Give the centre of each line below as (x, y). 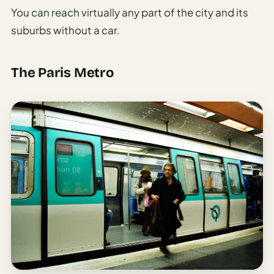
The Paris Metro (62, 73)
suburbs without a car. (65, 30)
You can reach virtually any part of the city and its (130, 13)
